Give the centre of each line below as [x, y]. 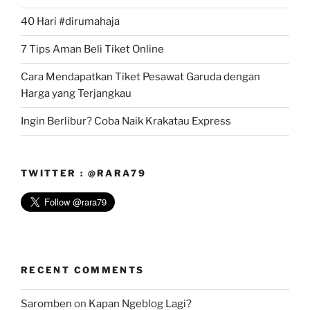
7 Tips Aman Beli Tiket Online [92, 49]
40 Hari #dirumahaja [70, 22]
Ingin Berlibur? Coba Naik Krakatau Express [126, 121]
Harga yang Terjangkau [76, 94]
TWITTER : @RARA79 [84, 173]
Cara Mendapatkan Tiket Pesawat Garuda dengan [140, 77]
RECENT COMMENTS [83, 270]
